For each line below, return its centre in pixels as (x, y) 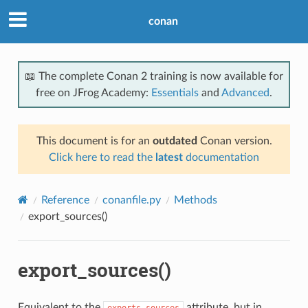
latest (169, 157)
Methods (195, 200)
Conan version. (234, 141)
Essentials (175, 92)
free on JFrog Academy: (93, 92)
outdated (175, 141)
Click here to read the (102, 157)
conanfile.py (131, 200)
